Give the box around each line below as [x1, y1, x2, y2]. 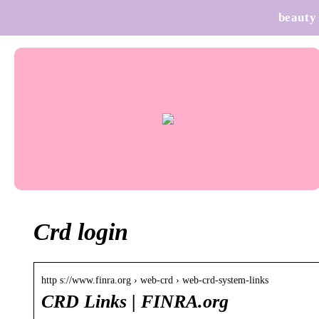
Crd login [33, 218, 128, 245]
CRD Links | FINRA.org [41, 291, 229, 312]
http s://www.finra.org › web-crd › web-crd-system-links [41, 274, 268, 286]
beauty [278, 11, 317, 24]
